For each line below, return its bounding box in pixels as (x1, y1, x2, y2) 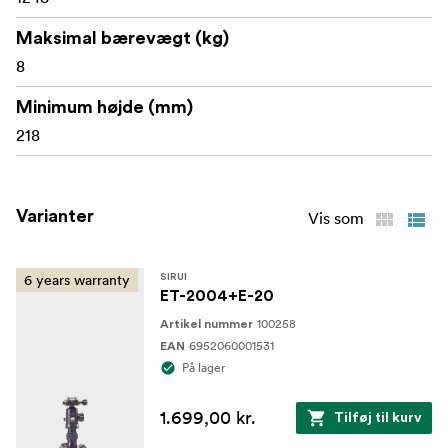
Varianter (16, 207, 94, 226)
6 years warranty (24, 271, 130, 290)
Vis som (308, 208, 364, 229)
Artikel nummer (160, 318, 253, 331)
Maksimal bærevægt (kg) (16, 29, 229, 48)
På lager (182, 360, 225, 376)
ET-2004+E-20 (160, 288, 274, 305)
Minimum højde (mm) (16, 98, 193, 117)
